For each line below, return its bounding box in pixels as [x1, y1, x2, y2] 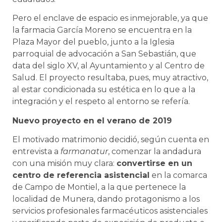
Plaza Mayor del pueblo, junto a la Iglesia [12, 37, 174, 47]
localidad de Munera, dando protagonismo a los [12, 194, 200, 204]
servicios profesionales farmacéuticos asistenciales [12, 206, 208, 216]
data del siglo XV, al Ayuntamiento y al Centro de [12, 61, 205, 71]
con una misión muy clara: [12, 159, 116, 168]
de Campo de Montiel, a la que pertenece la [12, 182, 186, 192]
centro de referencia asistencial [12, 170, 150, 180]
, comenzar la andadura [108, 147, 201, 157]
